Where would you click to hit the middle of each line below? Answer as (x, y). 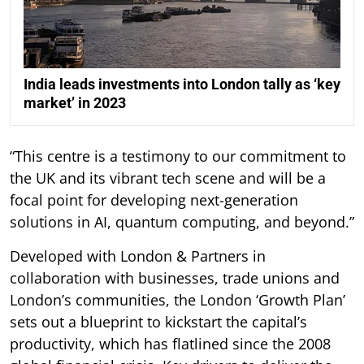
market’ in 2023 (75, 102)
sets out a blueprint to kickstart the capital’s (158, 321)
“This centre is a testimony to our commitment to (178, 156)
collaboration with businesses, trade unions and (175, 277)
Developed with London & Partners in (138, 256)
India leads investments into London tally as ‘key (182, 84)
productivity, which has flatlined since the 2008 (170, 343)
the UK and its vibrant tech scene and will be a (168, 178)
